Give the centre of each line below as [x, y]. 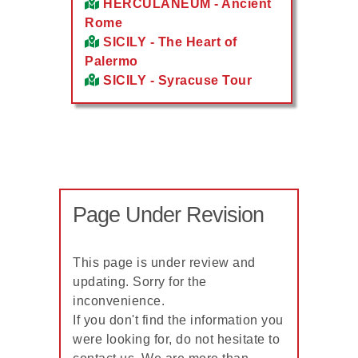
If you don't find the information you [178, 320]
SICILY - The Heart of [170, 42]
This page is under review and [164, 262]
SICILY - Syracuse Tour [177, 81]
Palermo [111, 62]
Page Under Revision [168, 215]
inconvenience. [119, 300]
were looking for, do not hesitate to [176, 339]
